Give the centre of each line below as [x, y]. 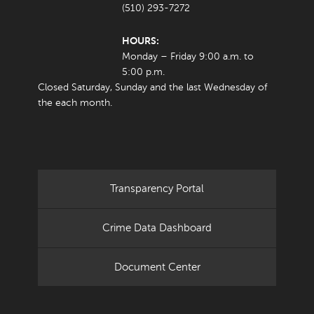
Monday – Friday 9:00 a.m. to [188, 57]
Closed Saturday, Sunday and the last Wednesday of [152, 88]
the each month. [75, 103]
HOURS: [141, 41]
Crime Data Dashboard [157, 228]
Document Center [157, 267]
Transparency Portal [157, 189]
